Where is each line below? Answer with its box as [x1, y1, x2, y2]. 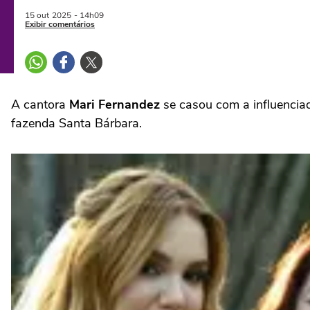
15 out [25, 10, 49, 21]
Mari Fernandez [66, 96, 160, 113]
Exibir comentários [25, 19, 95, 30]
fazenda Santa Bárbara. [11, 115, 142, 131]
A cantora [11, 96, 66, 113]
